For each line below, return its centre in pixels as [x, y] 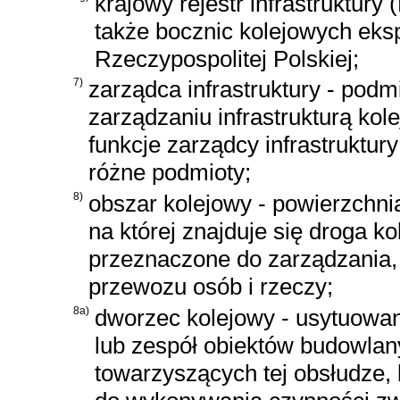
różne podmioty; [170, 173]
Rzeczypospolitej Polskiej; [227, 58]
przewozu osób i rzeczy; [211, 287]
